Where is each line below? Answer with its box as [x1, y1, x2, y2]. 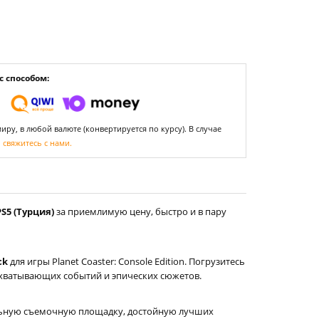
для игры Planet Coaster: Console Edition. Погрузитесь [8, 255, 245, 268]
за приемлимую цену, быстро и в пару [54, 205, 226, 218]
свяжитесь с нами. [3, 137, 72, 148]
